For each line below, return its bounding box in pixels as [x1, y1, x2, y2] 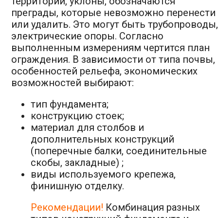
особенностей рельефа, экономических [11, 65, 198, 77]
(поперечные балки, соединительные [31, 145, 207, 157]
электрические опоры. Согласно [11, 30, 163, 42]
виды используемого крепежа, [31, 168, 176, 180]
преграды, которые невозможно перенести [11, 6, 216, 18]
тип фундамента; [31, 98, 109, 110]
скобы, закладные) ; [31, 156, 124, 168]
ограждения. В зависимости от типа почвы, [11, 53, 215, 65]
